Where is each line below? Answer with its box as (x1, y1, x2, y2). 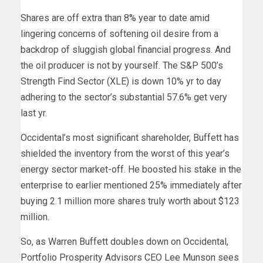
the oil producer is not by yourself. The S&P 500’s (21, 60, 223, 72)
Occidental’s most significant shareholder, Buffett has (21, 132, 239, 144)
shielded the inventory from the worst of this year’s (21, 148, 230, 160)
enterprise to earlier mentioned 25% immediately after (21, 180, 242, 191)
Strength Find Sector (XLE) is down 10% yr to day (21, 76, 221, 87)
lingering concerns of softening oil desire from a (21, 28, 218, 40)
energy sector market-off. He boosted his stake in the (21, 164, 241, 176)
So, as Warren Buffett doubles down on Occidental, (21, 236, 228, 248)
